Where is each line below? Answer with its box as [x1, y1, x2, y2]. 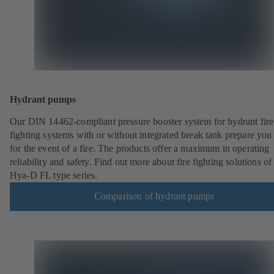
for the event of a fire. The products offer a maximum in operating [10, 143, 270, 154]
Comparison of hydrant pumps [94, 191, 215, 202]
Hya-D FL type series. [10, 169, 98, 180]
